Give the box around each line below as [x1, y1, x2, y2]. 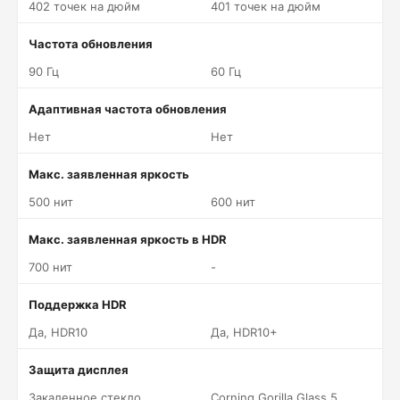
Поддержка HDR [29, 297, 127, 312]
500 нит [29, 195, 73, 209]
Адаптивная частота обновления [29, 102, 227, 116]
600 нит [211, 195, 255, 209]
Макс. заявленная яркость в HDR [29, 232, 227, 246]
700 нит [29, 260, 72, 274]
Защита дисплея [29, 362, 129, 377]
